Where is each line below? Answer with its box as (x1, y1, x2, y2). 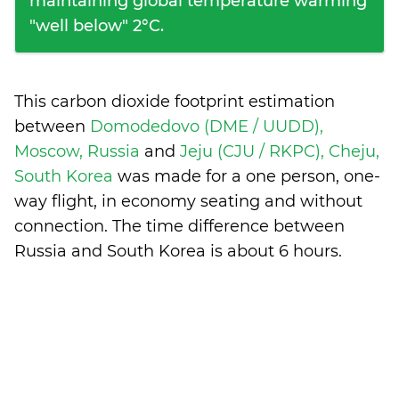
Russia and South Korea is (14, 241, 227, 261)
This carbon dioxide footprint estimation (14, 92, 335, 111)
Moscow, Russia (14, 142, 144, 161)
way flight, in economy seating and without (14, 191, 362, 211)
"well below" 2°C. (29, 16, 164, 36)
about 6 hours (227, 241, 338, 261)
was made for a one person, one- (118, 167, 380, 186)
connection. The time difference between (14, 216, 345, 236)
